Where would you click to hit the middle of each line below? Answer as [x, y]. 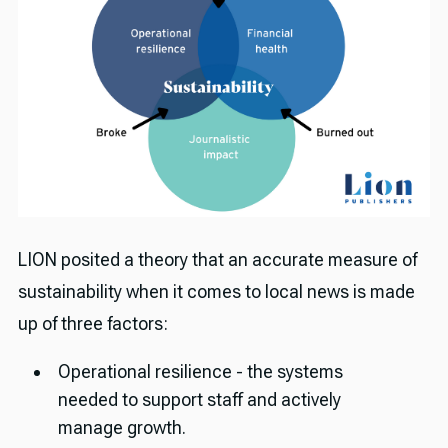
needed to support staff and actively [199, 399]
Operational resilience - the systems [200, 371]
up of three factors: [92, 324]
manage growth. [121, 427]
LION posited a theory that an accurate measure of [217, 260]
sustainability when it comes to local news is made [216, 292]
